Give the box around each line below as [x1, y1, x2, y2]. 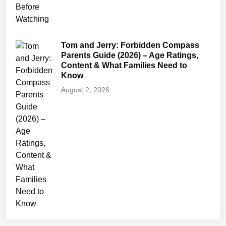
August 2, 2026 [61, 85, 110, 94]
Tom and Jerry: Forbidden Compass [61, 40, 200, 49]
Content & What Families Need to [61, 61, 188, 70]
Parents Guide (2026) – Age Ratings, [61, 50, 199, 60]
